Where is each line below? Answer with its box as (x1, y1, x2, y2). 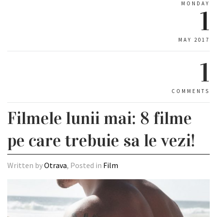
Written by (7, 160, 44, 170)
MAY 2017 (178, 36, 210, 43)
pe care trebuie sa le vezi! (7, 130, 195, 151)
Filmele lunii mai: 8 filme (7, 108, 192, 129)
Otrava (44, 160, 67, 170)
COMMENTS (171, 88, 210, 94)
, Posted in (67, 160, 103, 170)
